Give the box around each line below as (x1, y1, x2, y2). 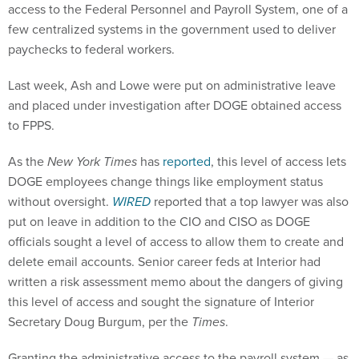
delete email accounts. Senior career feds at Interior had (8, 252, 321, 272)
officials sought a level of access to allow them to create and (8, 232, 344, 252)
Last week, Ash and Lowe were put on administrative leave (8, 76, 336, 95)
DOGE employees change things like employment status (8, 172, 323, 192)
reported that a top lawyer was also (154, 192, 349, 212)
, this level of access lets (211, 152, 346, 171)
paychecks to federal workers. (8, 40, 178, 59)
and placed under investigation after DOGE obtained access (8, 96, 341, 115)
